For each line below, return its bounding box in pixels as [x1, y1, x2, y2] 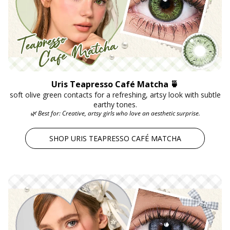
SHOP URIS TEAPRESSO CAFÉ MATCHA [49, 133, 181, 143]
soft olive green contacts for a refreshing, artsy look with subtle [9, 89, 221, 100]
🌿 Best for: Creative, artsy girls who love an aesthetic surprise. [30, 108, 200, 118]
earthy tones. [93, 99, 137, 109]
